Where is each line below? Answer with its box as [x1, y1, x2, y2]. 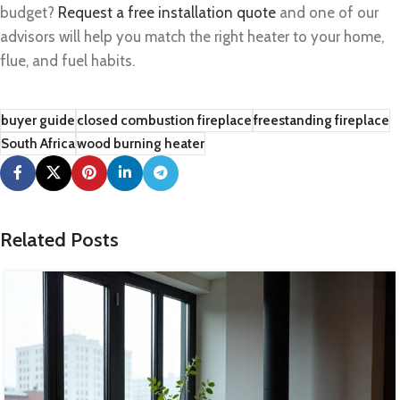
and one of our [276, 3, 379, 21]
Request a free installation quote [58, 3, 276, 21]
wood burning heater [77, 134, 204, 152]
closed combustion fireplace [77, 111, 252, 129]
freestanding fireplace [254, 111, 389, 129]
